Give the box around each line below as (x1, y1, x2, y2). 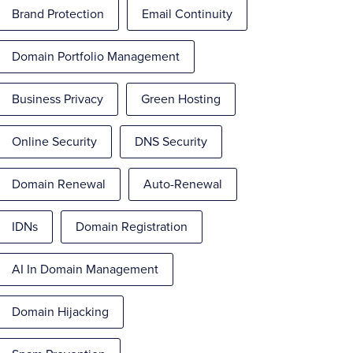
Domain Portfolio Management (12, 49, 180, 65)
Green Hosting (141, 91, 221, 107)
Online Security (12, 134, 98, 150)
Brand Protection (12, 6, 105, 22)
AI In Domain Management (12, 262, 159, 277)
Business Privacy (12, 91, 104, 107)
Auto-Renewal (143, 176, 223, 192)
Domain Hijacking (12, 304, 110, 320)
